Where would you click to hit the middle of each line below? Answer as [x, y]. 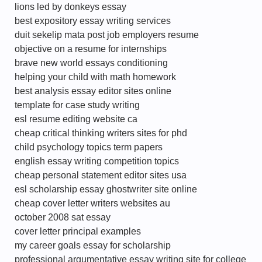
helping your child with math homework [95, 77]
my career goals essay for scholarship [93, 245]
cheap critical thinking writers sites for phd [101, 133]
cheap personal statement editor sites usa [101, 175]
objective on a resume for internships [91, 49]
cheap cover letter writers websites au [92, 203]
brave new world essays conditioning [91, 63]
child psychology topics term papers [89, 147]
